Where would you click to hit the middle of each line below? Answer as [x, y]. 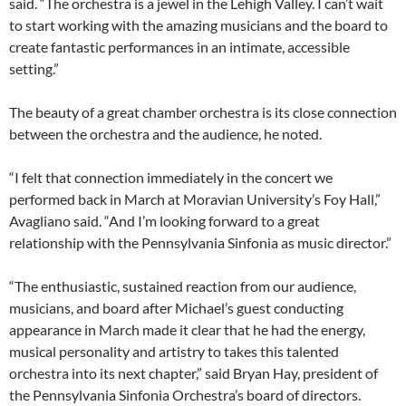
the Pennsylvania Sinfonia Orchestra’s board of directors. [185, 395]
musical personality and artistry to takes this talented [174, 352]
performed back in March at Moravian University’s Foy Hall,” [195, 199]
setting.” [34, 69]
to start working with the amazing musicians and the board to [198, 25]
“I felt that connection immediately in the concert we [171, 178]
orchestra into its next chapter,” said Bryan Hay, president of [193, 373]
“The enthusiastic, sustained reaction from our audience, [183, 286]
